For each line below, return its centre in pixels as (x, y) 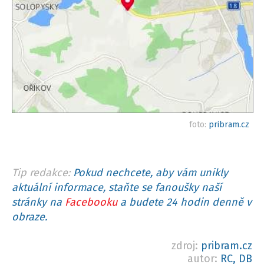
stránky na (38, 202)
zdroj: (186, 245)
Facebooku (91, 202)
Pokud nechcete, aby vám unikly (151, 172)
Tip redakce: (41, 172)
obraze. (29, 217)
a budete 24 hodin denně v (184, 202)
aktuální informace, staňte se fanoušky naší (117, 187)
